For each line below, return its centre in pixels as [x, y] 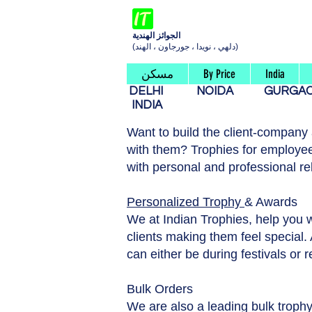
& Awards [271, 202]
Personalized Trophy [186, 202]
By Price [219, 74]
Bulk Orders [160, 289]
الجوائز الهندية [156, 36]
